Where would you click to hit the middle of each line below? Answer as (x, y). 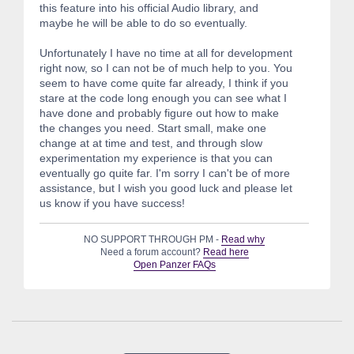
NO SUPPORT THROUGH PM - (153, 239)
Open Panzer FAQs (174, 264)
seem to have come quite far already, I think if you (164, 83)
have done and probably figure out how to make (159, 113)
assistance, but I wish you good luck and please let (166, 188)
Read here (226, 252)
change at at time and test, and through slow (151, 143)
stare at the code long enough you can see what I (163, 98)
